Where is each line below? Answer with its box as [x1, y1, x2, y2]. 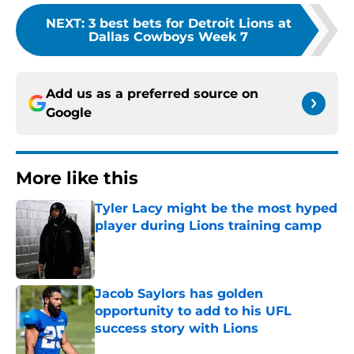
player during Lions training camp [95, 218, 322, 234]
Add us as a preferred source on [46, 86, 258, 102]
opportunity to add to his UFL [95, 303, 292, 319]
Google [46, 105, 92, 121]
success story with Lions [95, 321, 258, 337]
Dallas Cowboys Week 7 [88, 29, 248, 45]
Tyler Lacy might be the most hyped [95, 201, 337, 217]
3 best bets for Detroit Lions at [88, 16, 292, 32]
